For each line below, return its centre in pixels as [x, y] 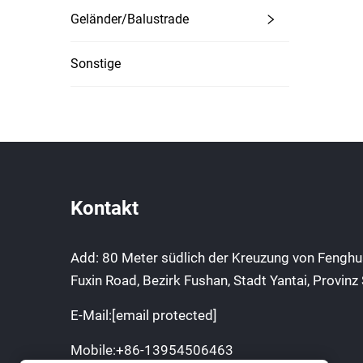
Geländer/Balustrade [130, 19]
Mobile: [93, 350]
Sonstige [96, 64]
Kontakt [105, 208]
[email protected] [164, 315]
